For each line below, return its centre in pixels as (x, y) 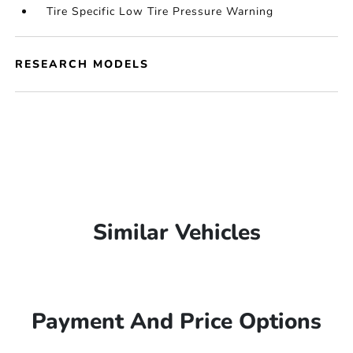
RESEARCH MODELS (82, 64)
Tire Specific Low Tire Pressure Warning (160, 11)
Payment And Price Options (176, 321)
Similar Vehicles (176, 232)
